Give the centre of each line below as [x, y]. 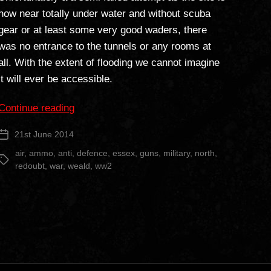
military [177, 153]
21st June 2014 [44, 134]
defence [93, 153]
